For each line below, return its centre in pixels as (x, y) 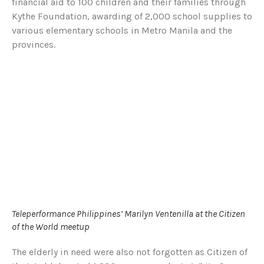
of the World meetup (51, 226)
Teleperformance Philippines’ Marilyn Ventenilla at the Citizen (128, 213)
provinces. (34, 45)
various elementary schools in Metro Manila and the (122, 31)
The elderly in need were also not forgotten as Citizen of (130, 252)
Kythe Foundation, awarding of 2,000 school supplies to (132, 16)
